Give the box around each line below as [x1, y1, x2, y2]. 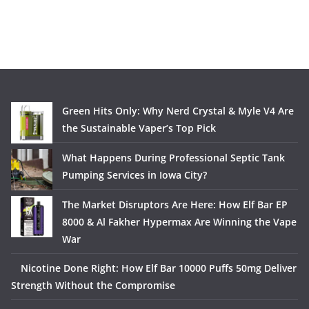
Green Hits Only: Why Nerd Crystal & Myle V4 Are [62, 104, 294, 118]
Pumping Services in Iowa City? [62, 168, 207, 182]
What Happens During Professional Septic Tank [62, 151, 285, 165]
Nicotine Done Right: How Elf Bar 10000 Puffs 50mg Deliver [21, 261, 297, 275]
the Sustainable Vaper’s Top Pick [62, 121, 216, 135]
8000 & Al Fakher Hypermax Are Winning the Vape [62, 215, 297, 229]
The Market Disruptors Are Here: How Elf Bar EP [62, 198, 288, 212]
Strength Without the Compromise [11, 279, 175, 292]
